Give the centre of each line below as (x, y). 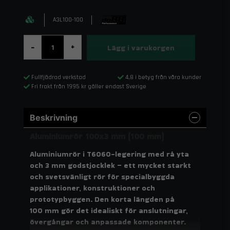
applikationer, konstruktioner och (92, 188)
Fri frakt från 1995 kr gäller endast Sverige (89, 87)
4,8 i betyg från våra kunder (163, 78)
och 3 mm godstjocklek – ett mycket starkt (110, 165)
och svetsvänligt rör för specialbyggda (102, 176)
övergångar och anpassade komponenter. (108, 222)
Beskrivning (54, 118)
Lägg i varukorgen (141, 47)
